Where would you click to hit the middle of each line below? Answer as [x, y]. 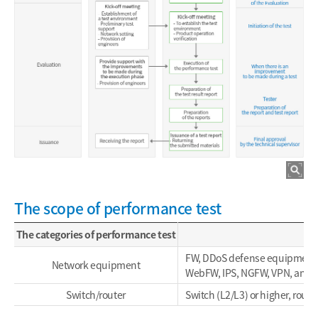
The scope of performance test [118, 208]
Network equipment [96, 264]
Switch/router [96, 294]
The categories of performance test [96, 234]
